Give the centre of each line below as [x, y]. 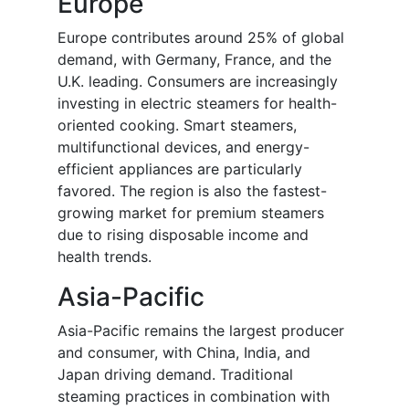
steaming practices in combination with [194, 397]
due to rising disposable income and [183, 235]
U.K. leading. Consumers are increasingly [198, 82]
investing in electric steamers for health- [197, 104]
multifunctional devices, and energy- [184, 147]
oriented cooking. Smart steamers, [177, 126]
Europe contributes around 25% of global [201, 38]
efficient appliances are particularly [180, 169]
